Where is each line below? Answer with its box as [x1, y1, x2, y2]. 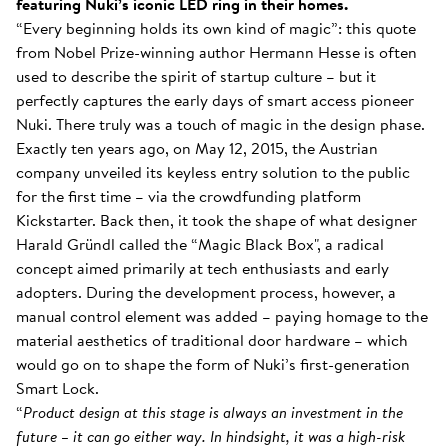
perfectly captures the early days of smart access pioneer [16, 88, 414, 112]
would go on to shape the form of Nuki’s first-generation [16, 352, 410, 376]
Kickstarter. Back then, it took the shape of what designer [16, 208, 417, 232]
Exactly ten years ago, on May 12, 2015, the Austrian [16, 136, 378, 160]
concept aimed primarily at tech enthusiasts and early [16, 256, 389, 280]
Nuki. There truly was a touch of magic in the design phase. [16, 112, 425, 136]
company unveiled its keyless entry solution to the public [16, 160, 410, 184]
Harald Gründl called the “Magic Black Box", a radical [16, 232, 384, 256]
